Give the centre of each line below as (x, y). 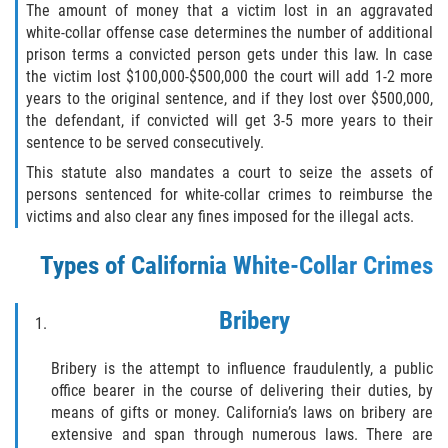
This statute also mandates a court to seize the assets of (229, 173)
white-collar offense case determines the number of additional (229, 33)
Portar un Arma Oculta (223, 21)
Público (175, 85)
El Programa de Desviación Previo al (268, 181)
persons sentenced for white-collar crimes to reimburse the (229, 195)
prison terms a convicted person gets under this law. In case (229, 55)
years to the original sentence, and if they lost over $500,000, (229, 99)
